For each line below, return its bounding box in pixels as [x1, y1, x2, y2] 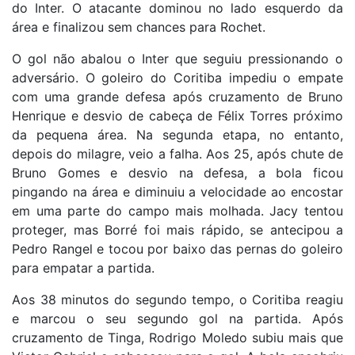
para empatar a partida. [12, 259, 155, 276]
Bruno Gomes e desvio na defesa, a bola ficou [12, 164, 343, 181]
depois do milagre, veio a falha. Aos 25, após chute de [12, 145, 343, 162]
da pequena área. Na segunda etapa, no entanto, [12, 126, 343, 143]
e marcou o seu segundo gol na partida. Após [12, 310, 343, 326]
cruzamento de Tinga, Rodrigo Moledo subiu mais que [12, 329, 343, 345]
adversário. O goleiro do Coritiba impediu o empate [12, 69, 343, 86]
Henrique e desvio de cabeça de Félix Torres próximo [12, 107, 343, 124]
